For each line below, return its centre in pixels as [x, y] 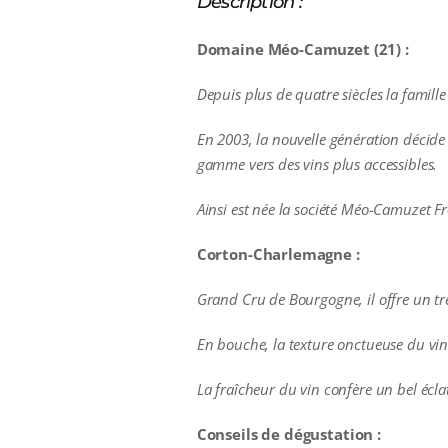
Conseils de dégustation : [288, 434]
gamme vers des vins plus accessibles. [317, 164]
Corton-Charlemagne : [278, 254]
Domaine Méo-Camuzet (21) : [302, 49]
